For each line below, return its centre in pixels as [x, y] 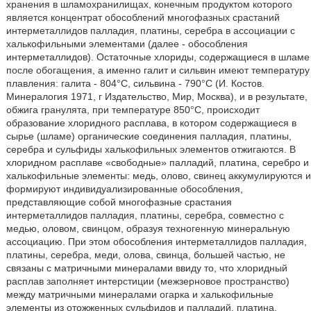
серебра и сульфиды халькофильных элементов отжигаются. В [151, 149]
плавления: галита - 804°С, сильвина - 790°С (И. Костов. [135, 83]
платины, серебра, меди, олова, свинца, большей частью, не [145, 255]
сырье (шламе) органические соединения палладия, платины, [149, 136]
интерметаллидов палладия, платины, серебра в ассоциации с [150, 31]
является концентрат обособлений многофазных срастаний [143, 17]
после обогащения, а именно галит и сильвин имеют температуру [158, 70]
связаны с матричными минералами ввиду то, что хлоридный [146, 268]
